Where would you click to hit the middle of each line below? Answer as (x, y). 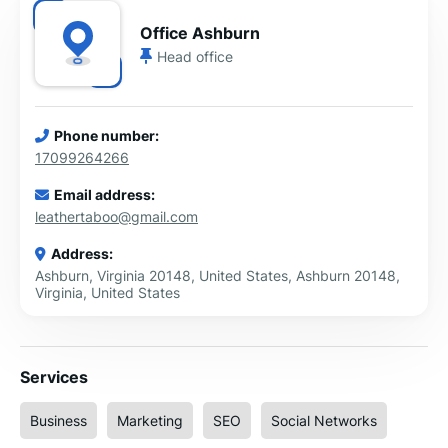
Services (54, 377)
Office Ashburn (200, 32)
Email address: (104, 194)
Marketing (150, 420)
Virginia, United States (107, 292)
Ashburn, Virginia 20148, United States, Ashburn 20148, (217, 275)
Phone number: (106, 135)
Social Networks (324, 420)
